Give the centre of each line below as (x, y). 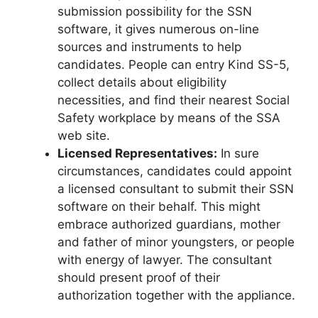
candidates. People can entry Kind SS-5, (174, 65)
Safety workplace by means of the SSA (169, 118)
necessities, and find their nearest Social (174, 100)
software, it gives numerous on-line (158, 29)
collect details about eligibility (142, 83)
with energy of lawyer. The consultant (165, 260)
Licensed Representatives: (137, 154)
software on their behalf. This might (159, 207)
